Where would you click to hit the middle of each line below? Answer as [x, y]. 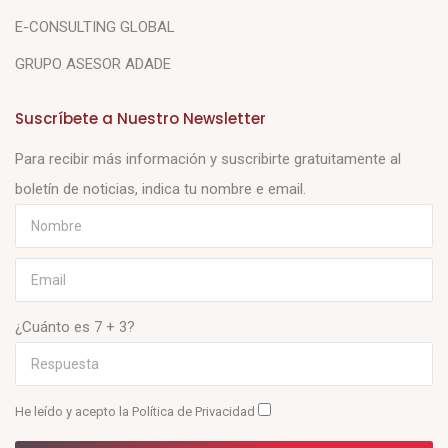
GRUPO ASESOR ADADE [93, 64]
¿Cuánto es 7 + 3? [75, 327]
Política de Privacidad [195, 412]
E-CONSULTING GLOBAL [95, 27]
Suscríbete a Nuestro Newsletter [140, 119]
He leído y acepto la [73, 412]
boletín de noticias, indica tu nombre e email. [160, 189]
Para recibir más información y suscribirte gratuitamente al [208, 159]
